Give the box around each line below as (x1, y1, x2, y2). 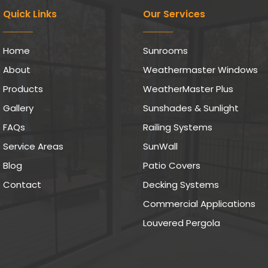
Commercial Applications (143, 197, 255, 211)
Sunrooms (143, 44, 188, 57)
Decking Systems (143, 178, 219, 191)
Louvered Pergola (143, 217, 220, 230)
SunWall (143, 140, 178, 153)
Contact (3, 178, 41, 191)
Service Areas (3, 140, 63, 153)
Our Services (143, 7, 205, 22)
